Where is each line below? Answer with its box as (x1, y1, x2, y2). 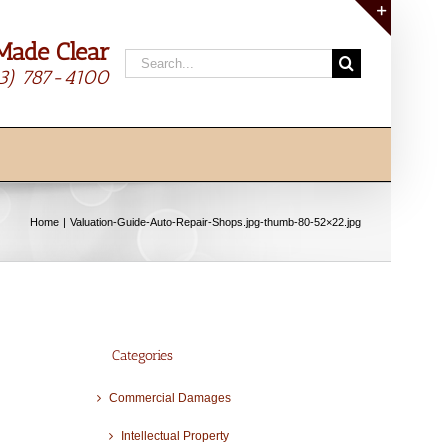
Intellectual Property (120, 429, 229, 444)
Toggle (390, 38, 438, 55)
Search (124, 51, 175, 68)
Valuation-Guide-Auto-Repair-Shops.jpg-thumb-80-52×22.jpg (70, 216, 361, 228)
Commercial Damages (108, 391, 231, 406)
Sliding (390, 62, 440, 79)
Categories (111, 346, 173, 364)
